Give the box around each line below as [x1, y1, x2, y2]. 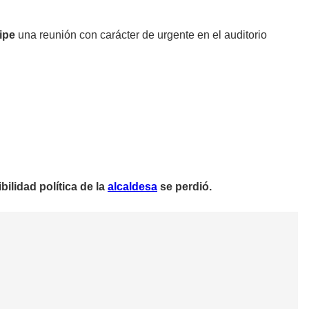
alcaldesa [108, 181, 157, 193]
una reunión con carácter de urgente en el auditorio [15, 29, 267, 41]
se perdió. [157, 181, 212, 193]
